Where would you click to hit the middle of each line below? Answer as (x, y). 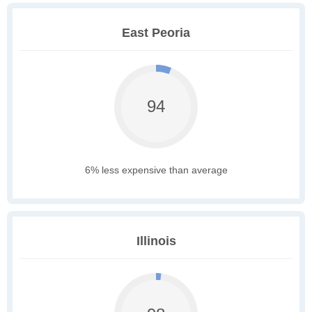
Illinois (156, 241)
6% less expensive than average (156, 170)
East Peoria (156, 33)
